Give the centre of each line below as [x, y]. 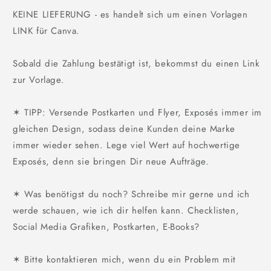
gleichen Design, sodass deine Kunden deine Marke [124, 129]
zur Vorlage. [39, 80]
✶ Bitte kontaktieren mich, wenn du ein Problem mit [125, 259]
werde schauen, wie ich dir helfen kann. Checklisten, [126, 210]
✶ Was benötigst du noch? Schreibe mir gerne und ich [131, 194]
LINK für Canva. [46, 31]
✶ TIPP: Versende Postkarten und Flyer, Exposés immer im [138, 112]
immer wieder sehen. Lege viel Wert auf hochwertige [127, 145]
